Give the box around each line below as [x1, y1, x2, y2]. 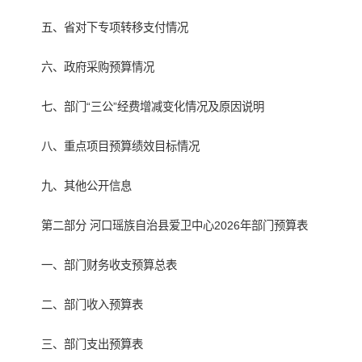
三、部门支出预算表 [41, 338, 144, 351]
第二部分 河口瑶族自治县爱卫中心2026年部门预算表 [41, 219, 309, 233]
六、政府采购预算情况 [41, 61, 155, 74]
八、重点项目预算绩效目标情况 [41, 140, 200, 154]
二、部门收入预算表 [41, 298, 144, 312]
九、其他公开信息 [41, 179, 133, 193]
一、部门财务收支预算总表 [41, 259, 178, 272]
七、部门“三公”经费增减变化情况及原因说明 [41, 100, 265, 114]
